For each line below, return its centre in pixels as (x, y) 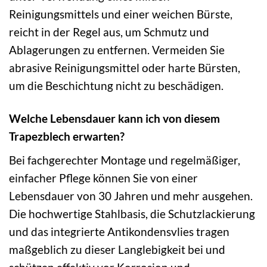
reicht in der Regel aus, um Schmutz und (109, 32)
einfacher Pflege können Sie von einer (103, 178)
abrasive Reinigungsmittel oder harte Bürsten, (125, 68)
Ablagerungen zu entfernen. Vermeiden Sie (117, 50)
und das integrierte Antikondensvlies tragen (119, 231)
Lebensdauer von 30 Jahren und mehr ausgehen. (131, 195)
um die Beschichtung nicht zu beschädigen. (116, 86)
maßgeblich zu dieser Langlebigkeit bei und (117, 249)
